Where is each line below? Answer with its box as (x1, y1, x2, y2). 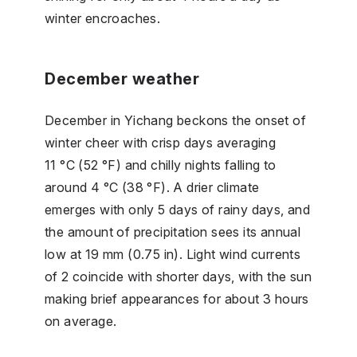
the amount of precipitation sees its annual (45, 223, 301, 240)
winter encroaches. (45, 10, 161, 26)
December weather (45, 69, 199, 88)
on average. (45, 312, 117, 329)
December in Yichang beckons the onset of (45, 112, 306, 128)
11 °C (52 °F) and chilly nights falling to (45, 156, 277, 173)
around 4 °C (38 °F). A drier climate (45, 178, 260, 195)
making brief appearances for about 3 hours (45, 290, 309, 307)
